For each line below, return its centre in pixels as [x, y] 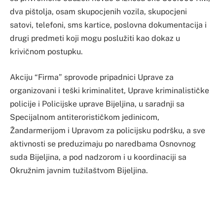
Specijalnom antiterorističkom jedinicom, [85, 117]
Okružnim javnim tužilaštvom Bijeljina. [79, 170]
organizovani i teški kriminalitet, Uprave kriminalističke [110, 90]
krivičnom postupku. [46, 52]
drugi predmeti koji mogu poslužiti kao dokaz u [95, 38]
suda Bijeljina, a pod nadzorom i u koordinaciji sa [98, 157]
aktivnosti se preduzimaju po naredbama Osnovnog [103, 144]
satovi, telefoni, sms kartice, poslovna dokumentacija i [108, 25]
